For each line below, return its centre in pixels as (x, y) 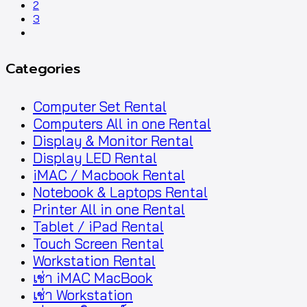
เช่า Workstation (83, 295)
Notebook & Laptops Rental (120, 192)
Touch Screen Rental (98, 243)
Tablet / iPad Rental (98, 226)
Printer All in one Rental (109, 209)
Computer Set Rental (100, 106)
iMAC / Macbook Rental (109, 175)
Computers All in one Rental (122, 123)
